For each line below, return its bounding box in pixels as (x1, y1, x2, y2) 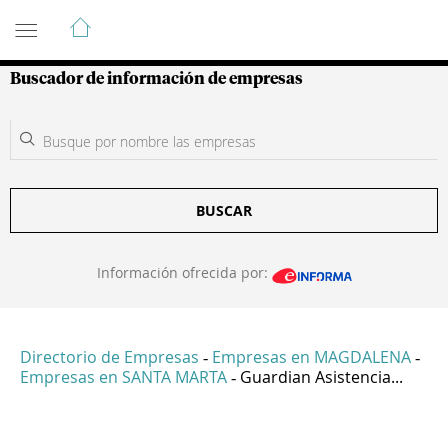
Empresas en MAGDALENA (212, 346, 411, 369)
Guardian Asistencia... (240, 366, 403, 389)
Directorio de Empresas (20, 346, 199, 369)
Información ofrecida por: (96, 263, 272, 282)
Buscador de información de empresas (10, 71, 303, 87)
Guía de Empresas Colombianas (10, 7, 369, 31)
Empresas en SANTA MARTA (20, 366, 227, 389)
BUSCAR (196, 201, 252, 220)
